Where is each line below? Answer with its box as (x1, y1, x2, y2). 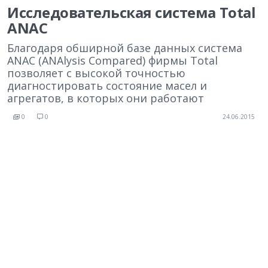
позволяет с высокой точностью (7, 66, 185, 80)
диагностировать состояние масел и (7, 78, 207, 93)
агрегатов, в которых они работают (7, 91, 204, 105)
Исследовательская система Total (7, 2, 256, 22)
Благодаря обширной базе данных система (7, 41, 242, 55)
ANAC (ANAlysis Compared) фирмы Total (7, 53, 218, 68)
